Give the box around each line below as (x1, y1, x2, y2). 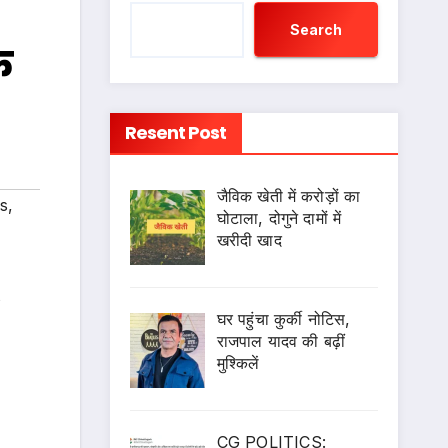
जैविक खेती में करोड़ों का (216, 186, 361, 206)
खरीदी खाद (216, 230, 282, 250)
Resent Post (124, 120, 227, 145)
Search (290, 20, 342, 38)
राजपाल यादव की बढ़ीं (216, 330, 346, 351)
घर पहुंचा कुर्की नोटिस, (216, 308, 351, 329)
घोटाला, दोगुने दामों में (216, 208, 342, 228)
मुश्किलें (216, 352, 260, 373)
